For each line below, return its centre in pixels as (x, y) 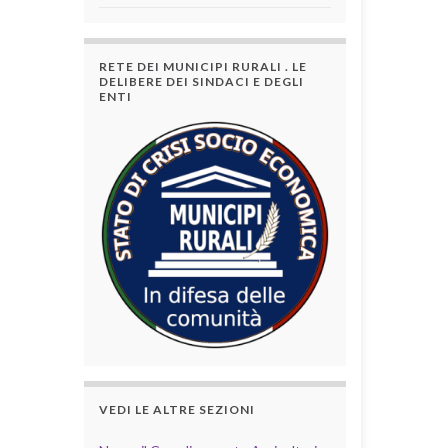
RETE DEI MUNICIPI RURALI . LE (202, 66)
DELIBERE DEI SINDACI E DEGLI (201, 81)
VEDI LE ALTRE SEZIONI (176, 410)
